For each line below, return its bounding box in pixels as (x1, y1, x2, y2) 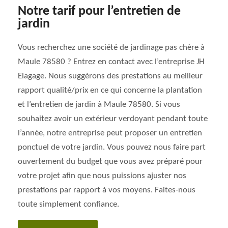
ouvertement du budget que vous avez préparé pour (18, 157, 203, 166)
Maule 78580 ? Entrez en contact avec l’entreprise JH (18, 58, 205, 66)
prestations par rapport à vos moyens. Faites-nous (18, 186, 195, 194)
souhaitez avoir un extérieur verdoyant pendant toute (18, 115, 208, 123)
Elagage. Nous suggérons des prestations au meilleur (18, 72, 203, 80)
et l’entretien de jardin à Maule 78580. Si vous (18, 100, 180, 109)
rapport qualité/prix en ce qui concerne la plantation (18, 86, 202, 95)
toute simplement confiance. (18, 200, 119, 209)
